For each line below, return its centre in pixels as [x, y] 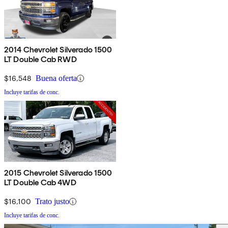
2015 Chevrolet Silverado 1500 [58, 173]
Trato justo [52, 202]
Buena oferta [56, 78]
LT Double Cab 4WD [40, 183]
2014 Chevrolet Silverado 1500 [58, 50]
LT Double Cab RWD [40, 60]
